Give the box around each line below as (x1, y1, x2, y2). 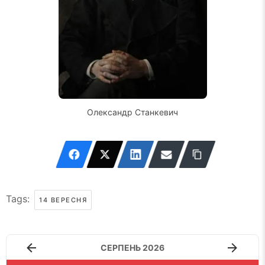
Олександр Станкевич (87, 107, 178, 117)
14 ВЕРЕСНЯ (39, 196, 87, 204)
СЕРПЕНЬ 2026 (100, 243, 164, 253)
